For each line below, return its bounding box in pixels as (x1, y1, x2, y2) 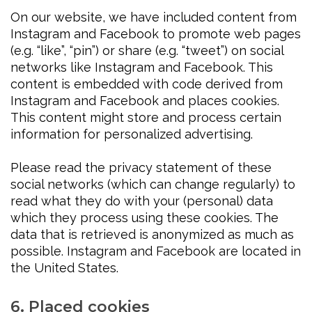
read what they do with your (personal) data (10, 194, 273, 209)
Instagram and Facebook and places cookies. (10, 93, 279, 109)
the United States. (10, 260, 118, 276)
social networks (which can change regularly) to (10, 177, 295, 192)
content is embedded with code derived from (10, 77, 283, 92)
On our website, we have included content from (10, 10, 297, 25)
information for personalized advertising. (10, 127, 253, 142)
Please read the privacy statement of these (10, 160, 272, 175)
